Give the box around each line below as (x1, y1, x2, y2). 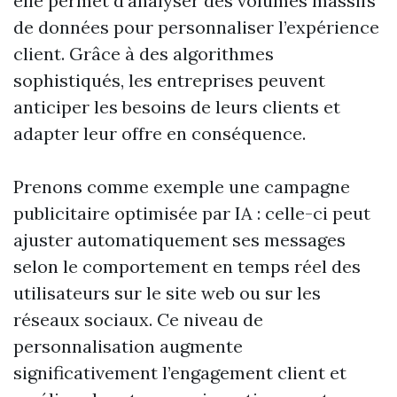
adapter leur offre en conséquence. (13, 122, 306, 144)
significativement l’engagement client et (13, 362, 346, 384)
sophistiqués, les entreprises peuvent (13, 69, 325, 91)
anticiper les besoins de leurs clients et (13, 96, 340, 118)
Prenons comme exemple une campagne (13, 175, 350, 198)
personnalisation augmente (13, 335, 243, 357)
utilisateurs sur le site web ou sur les (13, 282, 321, 304)
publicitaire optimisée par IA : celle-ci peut (13, 202, 370, 224)
